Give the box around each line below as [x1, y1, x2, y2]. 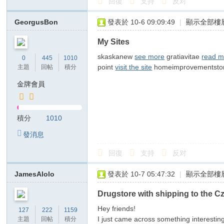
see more [134, 52, 165, 60]
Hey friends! [97, 204, 140, 212]
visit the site [115, 63, 152, 71]
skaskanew [97, 52, 135, 60]
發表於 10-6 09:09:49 [107, 18, 175, 26]
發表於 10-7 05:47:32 [107, 170, 175, 178]
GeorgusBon [14, 18, 58, 26]
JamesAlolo [14, 170, 55, 178]
